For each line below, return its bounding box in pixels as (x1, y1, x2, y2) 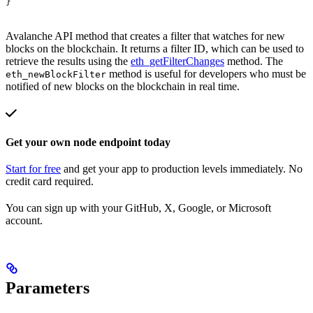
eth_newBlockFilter (6, 68, 106, 80)
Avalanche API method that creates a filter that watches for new (6, 29, 285, 42)
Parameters (6, 278, 89, 297)
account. (6, 214, 43, 226)
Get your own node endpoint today (6, 136, 170, 148)
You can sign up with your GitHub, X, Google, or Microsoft (6, 201, 271, 214)
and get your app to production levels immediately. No (61, 162, 303, 175)
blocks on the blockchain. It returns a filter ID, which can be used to (6, 42, 304, 54)
